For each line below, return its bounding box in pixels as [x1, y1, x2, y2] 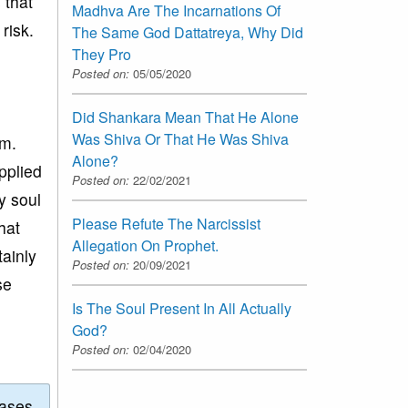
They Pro [72, 43, 131, 65]
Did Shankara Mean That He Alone [72, 106, 299, 127]
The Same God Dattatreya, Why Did [72, 21, 303, 43]
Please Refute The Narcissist [72, 212, 260, 234]
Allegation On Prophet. [72, 234, 219, 256]
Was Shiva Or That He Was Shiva [72, 127, 289, 149]
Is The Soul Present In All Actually [72, 297, 291, 319]
